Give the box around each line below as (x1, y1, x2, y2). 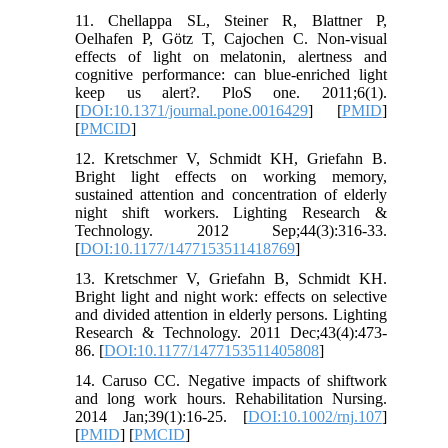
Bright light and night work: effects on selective (75, 287, 387, 305)
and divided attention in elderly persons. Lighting (75, 305, 387, 323)
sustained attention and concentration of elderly (75, 185, 387, 203)
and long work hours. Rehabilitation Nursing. (75, 389, 387, 407)
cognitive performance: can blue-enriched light (75, 65, 387, 83)
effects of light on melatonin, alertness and (75, 47, 387, 65)
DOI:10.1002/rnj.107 (247, 407, 382, 425)
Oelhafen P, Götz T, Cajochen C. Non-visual (75, 29, 387, 47)
